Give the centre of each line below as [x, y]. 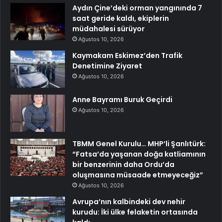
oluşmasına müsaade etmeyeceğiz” [138, 175]
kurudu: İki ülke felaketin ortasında [135, 212]
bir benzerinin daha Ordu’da [123, 165]
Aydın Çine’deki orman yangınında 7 [137, 8]
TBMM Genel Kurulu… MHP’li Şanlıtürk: [139, 144]
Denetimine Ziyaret [107, 66]
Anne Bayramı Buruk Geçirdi [122, 100]
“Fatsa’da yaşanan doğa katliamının [139, 154]
